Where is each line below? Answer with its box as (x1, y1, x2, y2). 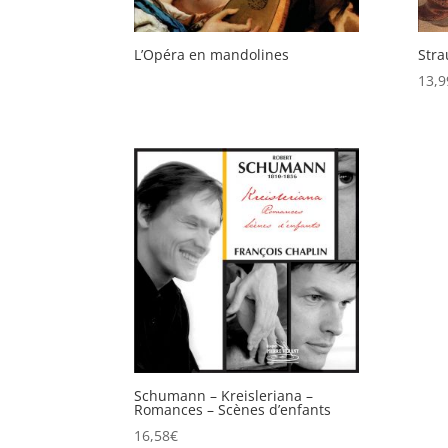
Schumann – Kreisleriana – (134, 385, 314, 405)
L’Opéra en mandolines (134, 45, 290, 65)
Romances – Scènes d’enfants (134, 399, 332, 419)
